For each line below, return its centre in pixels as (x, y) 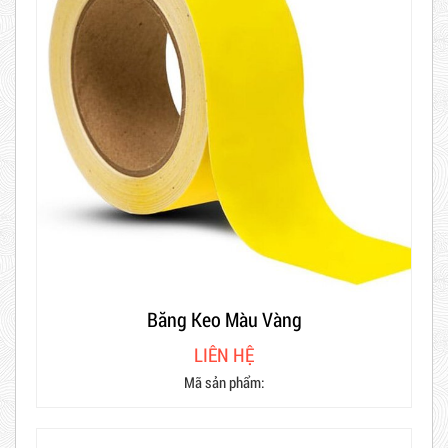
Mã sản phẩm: (224, 381)
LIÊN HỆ (224, 354)
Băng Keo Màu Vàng (224, 318)
